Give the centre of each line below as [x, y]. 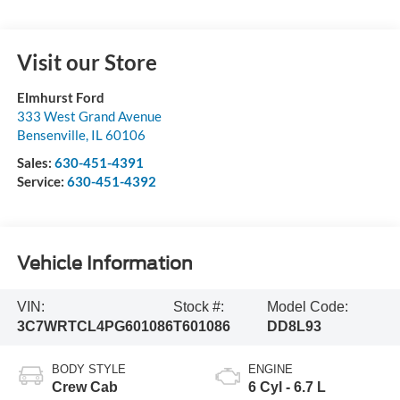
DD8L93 [294, 327]
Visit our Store [87, 62]
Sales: [35, 163]
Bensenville [51, 135]
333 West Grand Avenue [89, 117]
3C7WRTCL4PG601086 [95, 327]
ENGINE [271, 370]
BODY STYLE [88, 370]
